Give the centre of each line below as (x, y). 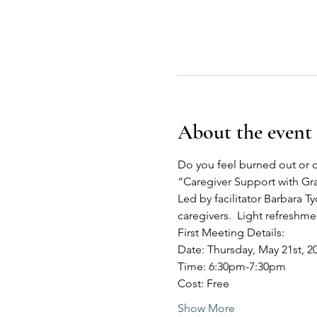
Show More (206, 308)
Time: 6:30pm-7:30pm (231, 266)
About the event (244, 132)
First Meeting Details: (231, 232)
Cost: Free (203, 283)
